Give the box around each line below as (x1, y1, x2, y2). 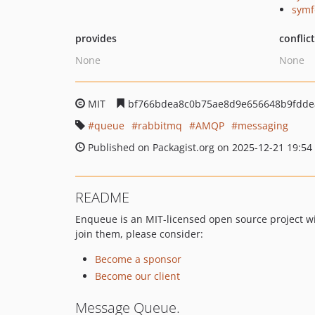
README (75, 188, 129, 207)
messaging (238, 119, 288, 132)
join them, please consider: (75, 227, 203, 240)
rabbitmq (138, 119, 182, 132)
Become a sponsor (95, 252, 181, 266)
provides (75, 32, 117, 45)
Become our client (95, 269, 180, 283)
